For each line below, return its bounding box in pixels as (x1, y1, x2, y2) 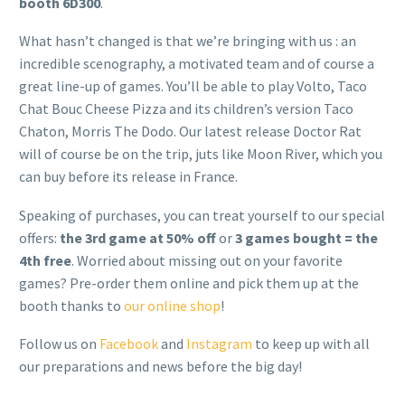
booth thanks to (19, 296, 124, 315)
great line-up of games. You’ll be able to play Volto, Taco (19, 77, 367, 96)
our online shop (124, 296, 221, 315)
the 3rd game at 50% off (60, 228, 216, 247)
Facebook (99, 334, 158, 353)
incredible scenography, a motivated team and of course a (19, 54, 374, 73)
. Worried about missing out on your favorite (71, 250, 343, 269)
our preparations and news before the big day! (19, 357, 302, 376)
